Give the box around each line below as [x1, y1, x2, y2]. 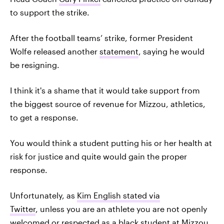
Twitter [10, 204, 35, 213]
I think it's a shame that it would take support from [10, 85, 200, 95]
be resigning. [10, 60, 59, 69]
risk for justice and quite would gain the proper [10, 151, 187, 161]
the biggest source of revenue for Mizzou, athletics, [10, 99, 205, 108]
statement [99, 46, 138, 56]
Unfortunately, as [10, 190, 77, 200]
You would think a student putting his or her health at [10, 138, 212, 147]
